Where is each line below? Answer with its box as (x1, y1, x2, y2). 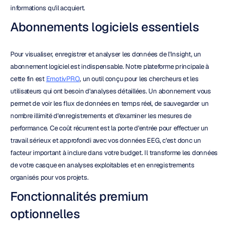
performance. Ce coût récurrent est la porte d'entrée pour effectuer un (10, 124, 208, 132)
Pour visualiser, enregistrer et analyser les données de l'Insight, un (10, 50, 201, 59)
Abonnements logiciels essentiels (10, 19, 199, 35)
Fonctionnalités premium (10, 188, 148, 204)
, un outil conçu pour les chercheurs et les (80, 74, 199, 83)
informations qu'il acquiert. (10, 4, 85, 12)
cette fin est (10, 74, 46, 83)
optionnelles (10, 206, 80, 222)
